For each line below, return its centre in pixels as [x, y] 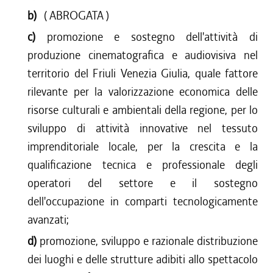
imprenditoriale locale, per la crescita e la [143, 147]
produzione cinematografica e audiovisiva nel [143, 55]
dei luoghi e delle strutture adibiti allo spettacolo [143, 259]
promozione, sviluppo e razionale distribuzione [149, 241]
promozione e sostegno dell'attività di [152, 37]
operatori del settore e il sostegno [143, 183]
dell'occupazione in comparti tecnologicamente [143, 201]
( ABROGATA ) [77, 16]
